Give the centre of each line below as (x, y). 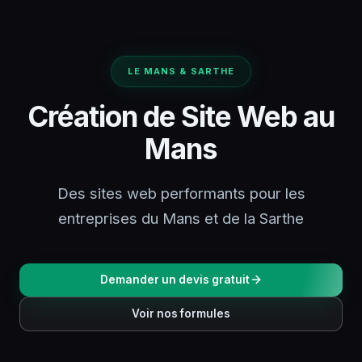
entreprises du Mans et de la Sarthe (181, 218)
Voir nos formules (181, 313)
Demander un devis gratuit (175, 279)
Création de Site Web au (181, 116)
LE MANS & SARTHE (181, 71)
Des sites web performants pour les (181, 193)
